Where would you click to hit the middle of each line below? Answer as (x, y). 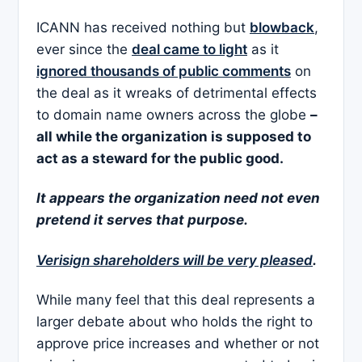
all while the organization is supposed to (174, 136)
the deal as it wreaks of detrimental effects (177, 93)
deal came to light (189, 49)
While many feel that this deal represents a (176, 300)
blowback (282, 27)
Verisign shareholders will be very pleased (175, 260)
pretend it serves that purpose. (142, 220)
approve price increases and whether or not (178, 344)
